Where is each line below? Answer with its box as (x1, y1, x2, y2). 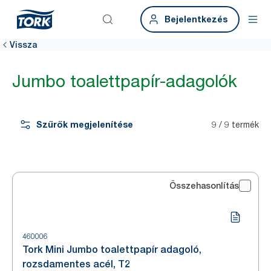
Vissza (10, 40, 37, 50)
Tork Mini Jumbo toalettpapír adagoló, (22, 244, 201, 255)
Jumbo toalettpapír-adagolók (12, 71, 237, 91)
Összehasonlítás (169, 181, 239, 191)
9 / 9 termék (212, 119, 259, 129)
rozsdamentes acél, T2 (22, 258, 130, 270)
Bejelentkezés (165, 14, 227, 24)
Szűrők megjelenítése (36, 119, 133, 129)
